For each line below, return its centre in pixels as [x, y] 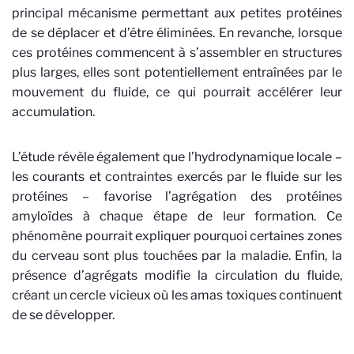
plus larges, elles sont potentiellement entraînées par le [177, 72]
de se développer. [63, 315]
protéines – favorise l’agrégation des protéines [177, 196]
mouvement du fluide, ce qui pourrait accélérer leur [177, 92]
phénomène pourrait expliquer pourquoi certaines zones [177, 236]
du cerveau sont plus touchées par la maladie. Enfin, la [177, 256]
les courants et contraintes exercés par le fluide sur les [177, 177]
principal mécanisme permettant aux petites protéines [177, 13]
